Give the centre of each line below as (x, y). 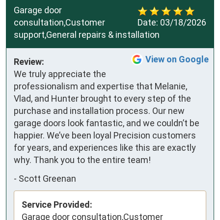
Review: (29, 62)
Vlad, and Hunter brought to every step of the (102, 99)
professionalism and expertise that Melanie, (100, 86)
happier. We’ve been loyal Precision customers (105, 136)
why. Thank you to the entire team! (82, 160)
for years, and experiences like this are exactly (105, 148)
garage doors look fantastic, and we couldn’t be (107, 123)
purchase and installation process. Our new (99, 111)
